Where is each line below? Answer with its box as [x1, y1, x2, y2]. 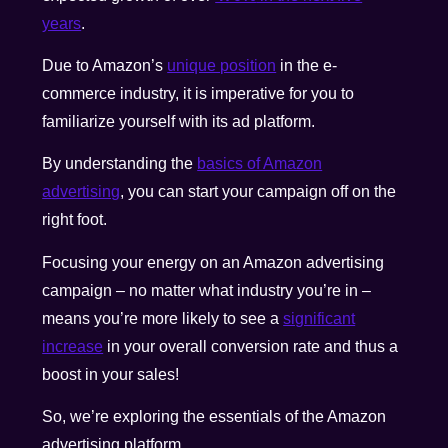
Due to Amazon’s [42, 56, 168, 74]
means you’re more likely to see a [42, 309, 284, 327]
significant [283, 309, 356, 327]
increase [42, 337, 104, 355]
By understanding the [42, 155, 198, 173]
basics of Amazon [197, 155, 323, 173]
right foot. [42, 211, 112, 229]
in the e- [276, 56, 338, 74]
